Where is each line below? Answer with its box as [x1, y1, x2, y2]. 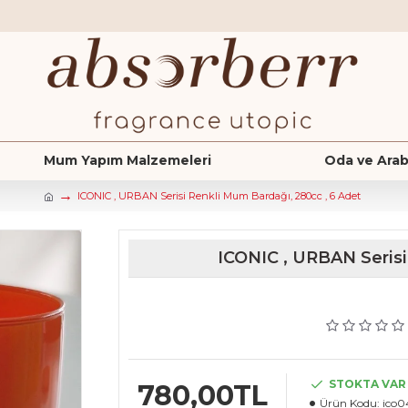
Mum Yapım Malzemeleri [44, 152, 212, 168]
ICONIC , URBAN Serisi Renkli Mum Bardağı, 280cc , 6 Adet [76, 189, 361, 202]
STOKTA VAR [328, 377, 406, 391]
